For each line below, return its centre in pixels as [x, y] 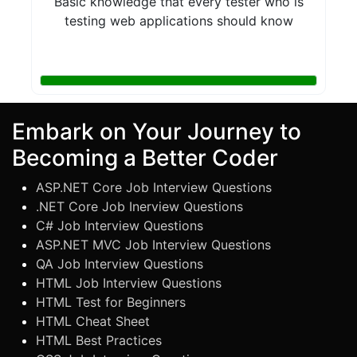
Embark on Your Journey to [157, 131]
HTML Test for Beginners [111, 302]
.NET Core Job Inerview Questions [139, 206]
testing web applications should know [178, 20]
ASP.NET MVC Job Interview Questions [153, 244]
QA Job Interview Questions [120, 263]
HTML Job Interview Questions [129, 282]
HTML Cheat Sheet [93, 321]
